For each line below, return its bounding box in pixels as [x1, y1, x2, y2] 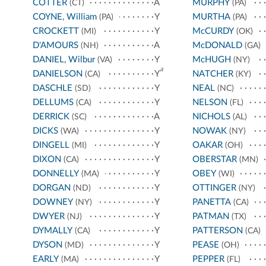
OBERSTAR [192, 155, 237, 164]
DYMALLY [33, 226, 72, 236]
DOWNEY [33, 198, 73, 207]
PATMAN [192, 212, 229, 221]
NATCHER [192, 69, 233, 79]
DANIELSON [33, 69, 83, 79]
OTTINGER [192, 183, 236, 193]
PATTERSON [192, 226, 243, 236]
